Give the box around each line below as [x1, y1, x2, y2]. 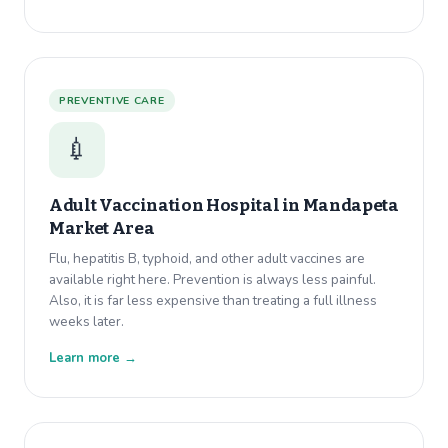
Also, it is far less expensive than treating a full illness [49, 291, 377, 311]
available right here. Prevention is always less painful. [49, 270, 376, 290]
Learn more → [49, 349, 137, 368]
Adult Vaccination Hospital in [49, 195, 303, 217]
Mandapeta [302, 195, 399, 217]
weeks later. [49, 312, 124, 332]
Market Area [49, 218, 155, 240]
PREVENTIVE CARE [59, 93, 165, 109]
